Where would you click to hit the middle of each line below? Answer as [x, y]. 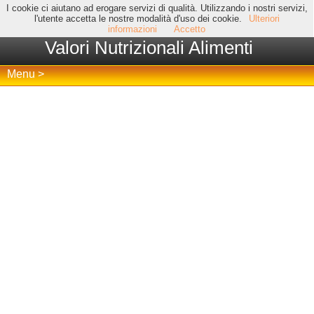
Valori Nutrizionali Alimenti [149, 48]
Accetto [190, 29]
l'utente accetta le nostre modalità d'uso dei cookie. [138, 19]
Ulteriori [264, 19]
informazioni [133, 29]
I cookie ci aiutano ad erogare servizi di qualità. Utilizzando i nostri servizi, [157, 8]
